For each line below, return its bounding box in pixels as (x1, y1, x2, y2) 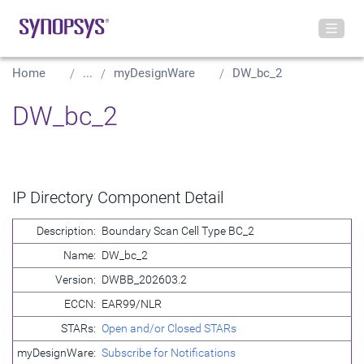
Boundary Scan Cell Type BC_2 (102, 224, 254, 238)
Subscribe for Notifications (102, 346, 236, 360)
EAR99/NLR (102, 297, 162, 311)
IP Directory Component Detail (12, 188, 223, 208)
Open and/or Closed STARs (102, 322, 236, 336)
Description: (37, 224, 96, 238)
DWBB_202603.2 (102, 273, 187, 287)
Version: (55, 273, 96, 287)
